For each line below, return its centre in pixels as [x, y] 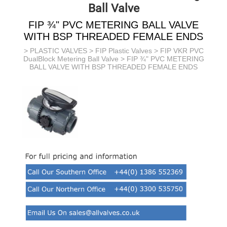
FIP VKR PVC [182, 51]
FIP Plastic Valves [123, 51]
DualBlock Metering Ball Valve [71, 59]
